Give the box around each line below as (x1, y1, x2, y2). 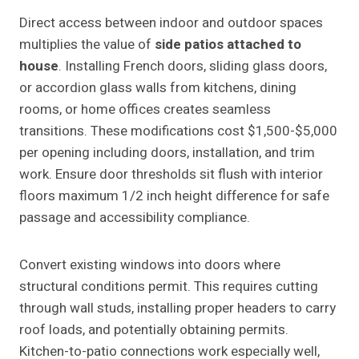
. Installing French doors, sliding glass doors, (58, 56, 327, 77)
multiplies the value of (19, 34, 155, 55)
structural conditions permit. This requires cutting (19, 276, 318, 297)
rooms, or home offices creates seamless (19, 99, 271, 120)
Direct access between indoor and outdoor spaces (19, 13, 323, 34)
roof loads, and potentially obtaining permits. (19, 320, 288, 341)
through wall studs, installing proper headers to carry (19, 298, 336, 319)
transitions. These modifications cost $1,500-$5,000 (19, 121, 337, 142)
